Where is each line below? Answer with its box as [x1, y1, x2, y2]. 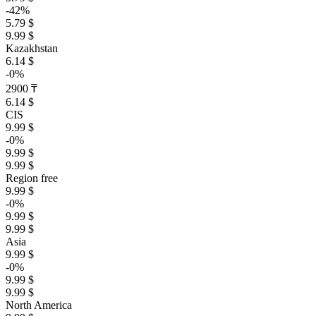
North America [6, 299, 72, 311]
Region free [6, 172, 58, 184]
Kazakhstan [6, 42, 58, 54]
